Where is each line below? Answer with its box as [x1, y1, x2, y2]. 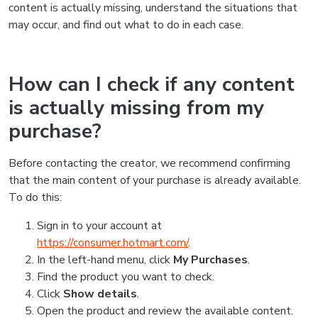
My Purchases [173, 252, 248, 268]
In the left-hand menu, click [37, 252, 173, 268]
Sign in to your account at [37, 218, 162, 234]
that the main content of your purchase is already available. [9, 172, 301, 188]
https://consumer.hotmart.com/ [37, 235, 188, 251]
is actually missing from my [9, 94, 264, 121]
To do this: [9, 190, 62, 205]
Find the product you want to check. [37, 269, 214, 285]
